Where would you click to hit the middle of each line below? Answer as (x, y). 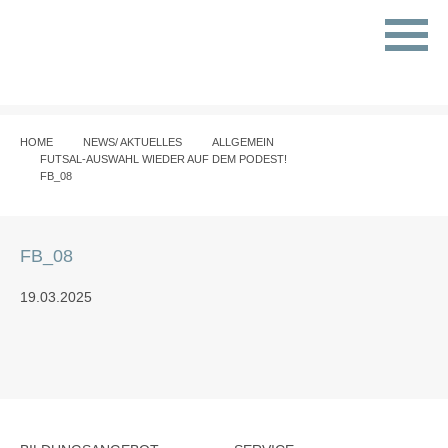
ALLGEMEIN (243, 142)
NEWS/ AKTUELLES (132, 142)
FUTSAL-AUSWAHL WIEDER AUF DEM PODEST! (163, 159)
